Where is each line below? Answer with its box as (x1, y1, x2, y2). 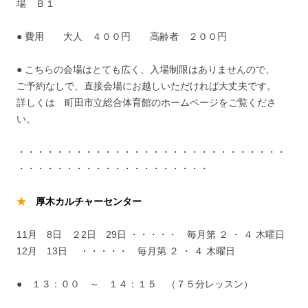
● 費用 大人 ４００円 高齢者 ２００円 (16, 31, 227, 42)
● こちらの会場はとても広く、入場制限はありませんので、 (16, 64, 275, 75)
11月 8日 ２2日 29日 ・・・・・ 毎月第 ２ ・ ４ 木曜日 (16, 229, 285, 240)
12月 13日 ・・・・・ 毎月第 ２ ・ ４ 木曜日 (16, 245, 235, 256)
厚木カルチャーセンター (36, 196, 142, 207)
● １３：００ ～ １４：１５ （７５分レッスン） (16, 278, 253, 289)
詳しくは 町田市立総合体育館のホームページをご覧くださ (16, 97, 276, 108)
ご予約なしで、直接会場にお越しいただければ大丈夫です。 (16, 80, 276, 91)
